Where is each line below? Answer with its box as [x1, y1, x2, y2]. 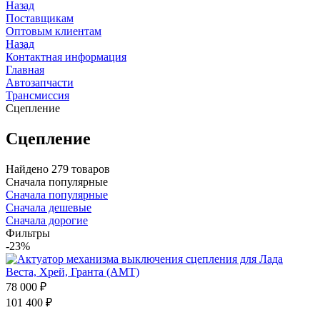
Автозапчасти [6, 76, 74, 89]
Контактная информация [6, 51, 126, 63]
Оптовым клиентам [6, 25, 101, 37]
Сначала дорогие [6, 214, 88, 226]
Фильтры [6, 226, 50, 239]
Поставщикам [6, 12, 74, 24]
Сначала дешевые [6, 201, 91, 214]
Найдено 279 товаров [6, 162, 110, 175]
